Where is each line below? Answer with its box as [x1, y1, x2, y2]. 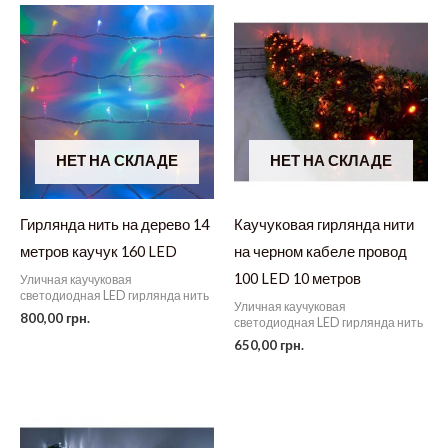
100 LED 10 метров [234, 269, 361, 287]
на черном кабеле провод [234, 242, 407, 260]
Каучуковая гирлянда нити [234, 215, 414, 233]
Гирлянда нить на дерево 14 [20, 215, 209, 233]
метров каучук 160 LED [20, 242, 177, 260]
